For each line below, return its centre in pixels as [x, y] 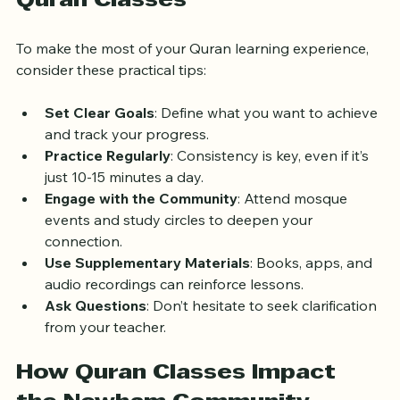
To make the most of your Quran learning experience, [194, 66]
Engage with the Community [141, 216]
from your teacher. [105, 344]
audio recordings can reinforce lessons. [174, 301]
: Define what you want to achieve [268, 130]
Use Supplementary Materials [147, 280]
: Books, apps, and [313, 280]
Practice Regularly [108, 173]
